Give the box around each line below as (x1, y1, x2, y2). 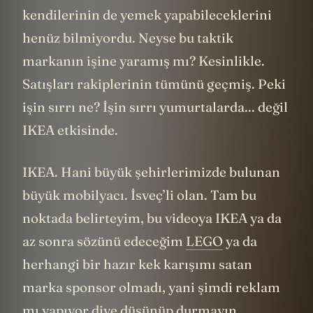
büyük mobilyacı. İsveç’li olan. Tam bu (22, 186, 256, 203)
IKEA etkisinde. (22, 122, 118, 139)
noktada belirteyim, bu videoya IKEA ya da (22, 209, 282, 226)
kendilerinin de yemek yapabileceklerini (22, 6, 272, 24)
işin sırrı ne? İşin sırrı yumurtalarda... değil (22, 99, 288, 116)
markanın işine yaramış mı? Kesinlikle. (22, 52, 265, 70)
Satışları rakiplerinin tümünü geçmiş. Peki (22, 75, 286, 93)
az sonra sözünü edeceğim (22, 232, 186, 249)
